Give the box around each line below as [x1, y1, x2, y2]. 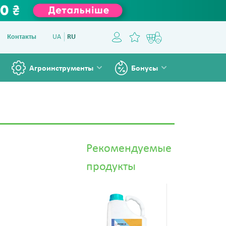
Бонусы [131, 65, 158, 73]
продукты [86, 161, 136, 173]
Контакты [7, 33, 36, 41]
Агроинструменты [29, 65, 93, 73]
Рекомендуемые [86, 143, 172, 155]
